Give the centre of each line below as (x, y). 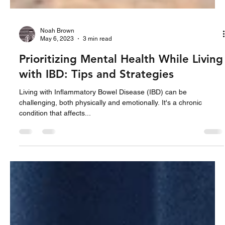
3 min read (97, 87)
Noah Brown (57, 79)
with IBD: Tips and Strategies (96, 122)
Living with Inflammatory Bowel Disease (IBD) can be (103, 140)
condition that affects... (55, 161)
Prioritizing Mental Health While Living (121, 107)
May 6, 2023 (57, 87)
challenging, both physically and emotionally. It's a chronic (110, 150)
